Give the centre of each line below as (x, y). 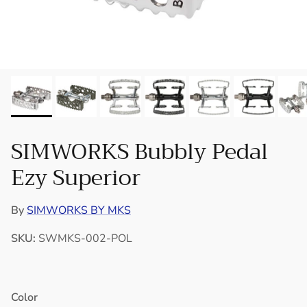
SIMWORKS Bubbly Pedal (139, 152)
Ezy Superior (76, 178)
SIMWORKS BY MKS (79, 211)
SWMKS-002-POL (85, 239)
